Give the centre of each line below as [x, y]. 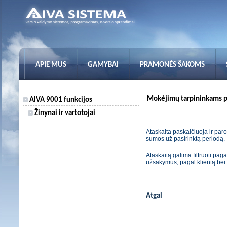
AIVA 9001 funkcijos [60, 100]
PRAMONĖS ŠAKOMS [172, 65]
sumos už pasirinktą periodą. [185, 139]
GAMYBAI [103, 65]
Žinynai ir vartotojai [64, 113]
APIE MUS [51, 65]
